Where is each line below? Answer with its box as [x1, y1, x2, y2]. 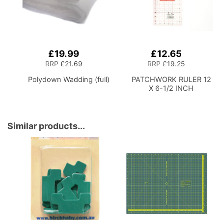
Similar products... [7, 121, 85, 132]
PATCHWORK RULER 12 [131, 75, 211, 84]
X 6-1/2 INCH [149, 84, 194, 93]
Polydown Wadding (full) [27, 75, 110, 84]
